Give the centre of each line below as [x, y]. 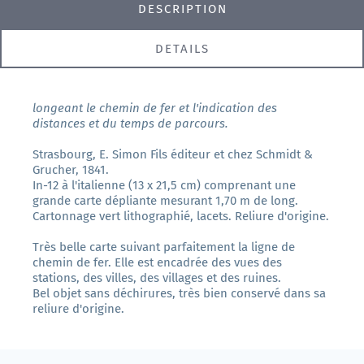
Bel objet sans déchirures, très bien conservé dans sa [179, 294]
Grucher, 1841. [71, 170]
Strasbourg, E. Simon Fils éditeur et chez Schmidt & [173, 155]
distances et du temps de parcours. [130, 124]
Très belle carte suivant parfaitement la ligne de [164, 247]
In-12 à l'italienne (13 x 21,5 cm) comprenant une [164, 186]
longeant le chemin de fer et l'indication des [155, 108]
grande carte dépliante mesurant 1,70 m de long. [165, 201]
